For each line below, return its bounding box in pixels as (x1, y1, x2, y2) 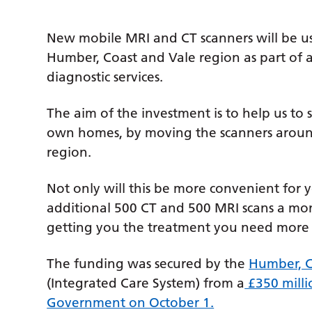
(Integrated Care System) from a (47, 275, 245, 292)
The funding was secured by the (47, 256, 249, 272)
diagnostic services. (47, 69, 164, 86)
